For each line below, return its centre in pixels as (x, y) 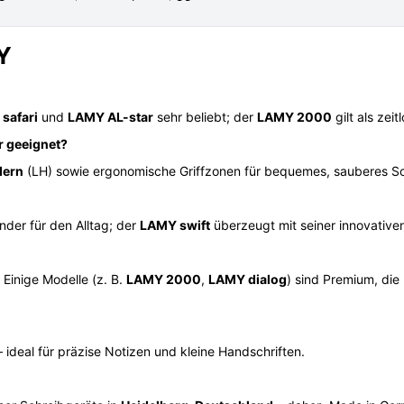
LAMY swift (175, 225)
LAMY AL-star (110, 117)
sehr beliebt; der (205, 117)
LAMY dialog (248, 279)
